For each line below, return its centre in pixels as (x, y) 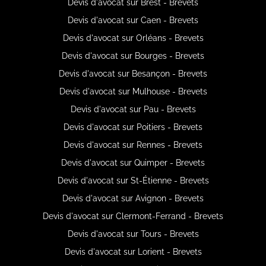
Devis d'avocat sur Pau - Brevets (133, 109)
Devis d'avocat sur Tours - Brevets (133, 234)
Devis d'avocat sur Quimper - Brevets (133, 162)
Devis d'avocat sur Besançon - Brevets (133, 73)
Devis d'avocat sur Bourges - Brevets (133, 56)
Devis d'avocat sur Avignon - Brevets (133, 198)
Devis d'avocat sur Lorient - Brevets (133, 251)
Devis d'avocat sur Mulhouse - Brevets (133, 91)
